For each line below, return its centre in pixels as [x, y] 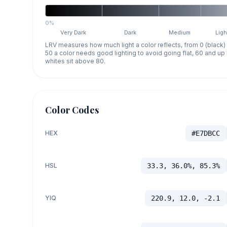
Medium [180, 32]
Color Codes [72, 110]
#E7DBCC [205, 133]
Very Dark [73, 32]
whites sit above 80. [75, 61]
